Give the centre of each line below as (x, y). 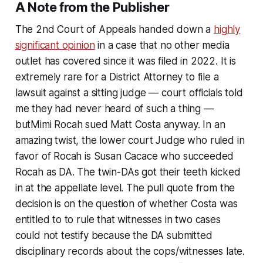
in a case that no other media (162, 45)
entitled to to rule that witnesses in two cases (118, 219)
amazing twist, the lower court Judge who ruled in (130, 140)
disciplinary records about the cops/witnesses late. (130, 251)
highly (227, 29)
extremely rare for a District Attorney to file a (117, 77)
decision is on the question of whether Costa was (126, 203)
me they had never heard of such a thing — (114, 108)
